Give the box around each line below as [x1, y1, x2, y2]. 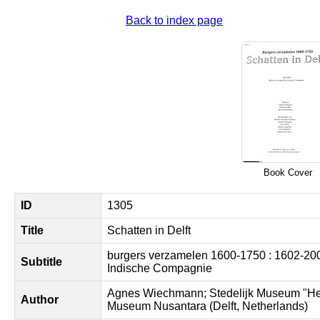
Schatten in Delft [107, 224, 191, 236]
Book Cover [264, 167, 312, 178]
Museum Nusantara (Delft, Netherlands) [107, 300, 308, 312]
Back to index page [126, 14, 223, 26]
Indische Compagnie [107, 262, 212, 274]
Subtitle [21, 256, 62, 268]
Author [21, 294, 59, 306]
